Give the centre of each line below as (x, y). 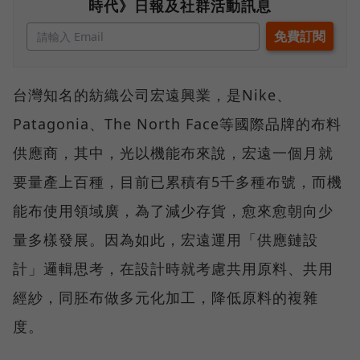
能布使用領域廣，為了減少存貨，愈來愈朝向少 (173, 210)
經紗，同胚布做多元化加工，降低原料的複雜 (166, 297)
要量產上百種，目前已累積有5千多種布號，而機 (178, 181)
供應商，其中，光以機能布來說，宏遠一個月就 (173, 152)
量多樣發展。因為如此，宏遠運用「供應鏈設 (166, 239)
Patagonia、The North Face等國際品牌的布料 (177, 123)
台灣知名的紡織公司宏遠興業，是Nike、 (152, 94)
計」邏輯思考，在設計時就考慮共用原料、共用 (173, 268)
